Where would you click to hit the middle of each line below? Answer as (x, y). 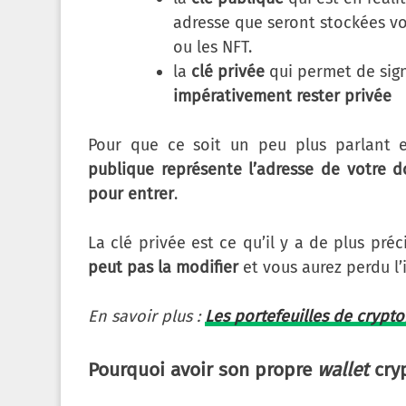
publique (121, 170)
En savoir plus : (146, 317)
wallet (343, 370)
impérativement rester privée (282, 97)
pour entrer (131, 194)
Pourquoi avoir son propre (203, 370)
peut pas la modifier (163, 268)
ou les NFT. (213, 48)
